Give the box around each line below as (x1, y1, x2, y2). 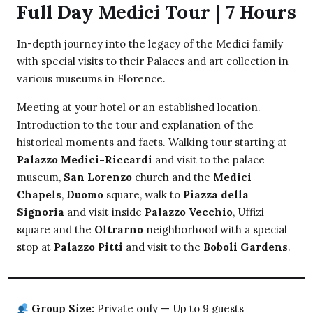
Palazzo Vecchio (145, 205, 233, 219)
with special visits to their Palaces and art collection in (17, 54, 289, 68)
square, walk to (103, 188, 183, 202)
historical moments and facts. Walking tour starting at (17, 136, 287, 150)
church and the (132, 170, 213, 184)
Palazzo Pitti (54, 240, 123, 254)
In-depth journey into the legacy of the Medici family (17, 37, 283, 51)
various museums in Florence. (17, 72, 166, 86)
